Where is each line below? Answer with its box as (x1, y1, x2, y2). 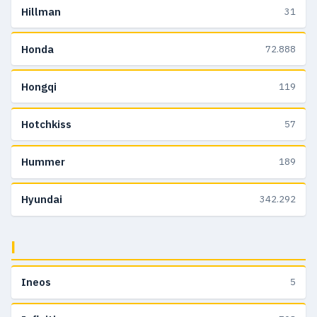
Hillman (21, 4, 61, 18)
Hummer (21, 155, 65, 169)
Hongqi (21, 79, 57, 93)
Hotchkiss (21, 117, 71, 132)
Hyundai (21, 192, 62, 207)
